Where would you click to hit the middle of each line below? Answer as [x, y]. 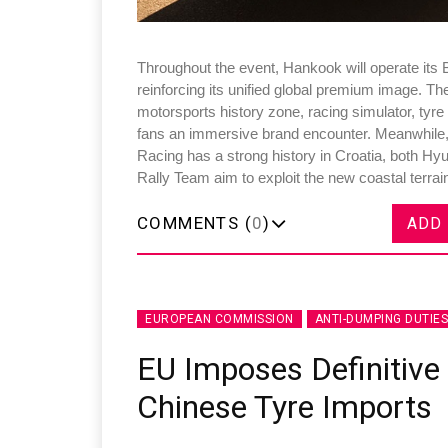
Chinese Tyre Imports [284, 407]
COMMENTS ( [194, 223]
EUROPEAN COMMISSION [219, 319]
